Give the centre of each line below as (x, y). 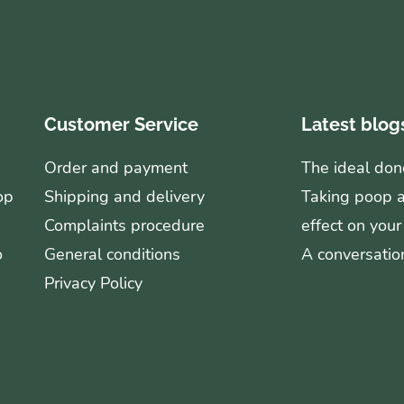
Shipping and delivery (124, 196)
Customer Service (121, 124)
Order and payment (116, 167)
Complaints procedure (124, 225)
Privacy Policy (93, 283)
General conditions (112, 254)
